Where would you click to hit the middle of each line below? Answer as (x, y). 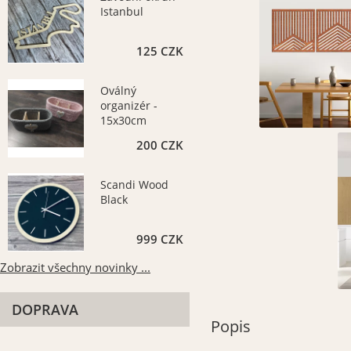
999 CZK (159, 239)
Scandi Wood (135, 185)
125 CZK (159, 51)
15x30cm (124, 120)
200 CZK (159, 145)
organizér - (129, 105)
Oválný (119, 90)
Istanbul (122, 11)
